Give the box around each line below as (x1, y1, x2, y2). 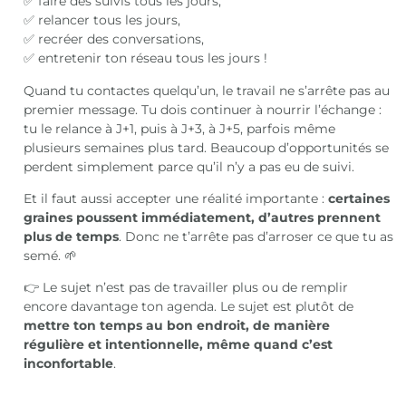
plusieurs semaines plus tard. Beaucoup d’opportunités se (24, 139, 390, 156)
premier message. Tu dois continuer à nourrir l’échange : (24, 101, 382, 118)
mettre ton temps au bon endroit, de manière (24, 317, 331, 334)
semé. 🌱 (24, 247, 78, 265)
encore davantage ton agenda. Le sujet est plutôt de (24, 298, 354, 315)
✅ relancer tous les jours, (24, 12, 181, 29)
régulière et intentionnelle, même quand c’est (24, 336, 333, 353)
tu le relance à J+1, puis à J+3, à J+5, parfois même (24, 120, 336, 137)
